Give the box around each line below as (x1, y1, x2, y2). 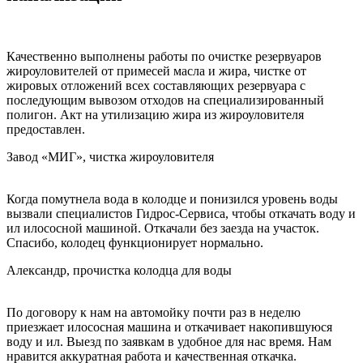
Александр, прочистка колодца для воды (6, 263, 232, 277)
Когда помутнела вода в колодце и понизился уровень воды (6, 191, 338, 206)
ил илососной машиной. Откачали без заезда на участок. (6, 220, 319, 235)
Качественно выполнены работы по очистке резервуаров (6, 49, 322, 63)
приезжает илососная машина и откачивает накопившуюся (6, 319, 332, 334)
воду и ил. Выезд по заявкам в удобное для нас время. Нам (6, 334, 331, 348)
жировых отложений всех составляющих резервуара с (6, 78, 305, 92)
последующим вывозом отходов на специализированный (6, 92, 324, 107)
